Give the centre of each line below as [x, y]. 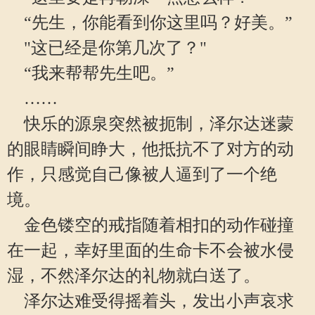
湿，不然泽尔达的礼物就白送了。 [134, 276]
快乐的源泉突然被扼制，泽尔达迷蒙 [150, 124]
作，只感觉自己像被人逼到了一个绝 [142, 174]
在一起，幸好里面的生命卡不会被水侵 [150, 250]
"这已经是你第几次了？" [107, 48]
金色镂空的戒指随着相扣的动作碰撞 [150, 225]
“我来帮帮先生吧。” [91, 73]
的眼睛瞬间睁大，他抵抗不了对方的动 [150, 149]
